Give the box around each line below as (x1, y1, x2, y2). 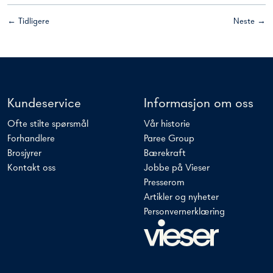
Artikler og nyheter (144, 192, 219, 202)
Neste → (233, 16, 266, 26)
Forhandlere (7, 133, 55, 144)
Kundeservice (7, 96, 81, 111)
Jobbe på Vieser (144, 163, 210, 173)
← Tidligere (7, 16, 49, 26)
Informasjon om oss (144, 96, 253, 111)
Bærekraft (144, 148, 186, 158)
